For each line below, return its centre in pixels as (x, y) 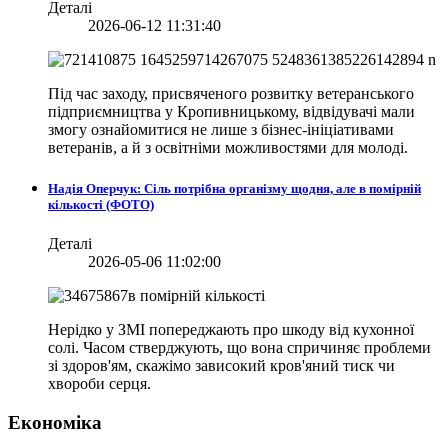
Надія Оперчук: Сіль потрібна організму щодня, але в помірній (234, 189)
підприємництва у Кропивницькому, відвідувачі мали (231, 111)
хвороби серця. (99, 384)
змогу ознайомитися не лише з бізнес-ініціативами (221, 129)
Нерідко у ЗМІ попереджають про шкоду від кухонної (231, 330)
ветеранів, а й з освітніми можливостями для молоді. (228, 147)
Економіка (55, 422)
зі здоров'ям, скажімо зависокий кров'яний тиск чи (221, 366)
